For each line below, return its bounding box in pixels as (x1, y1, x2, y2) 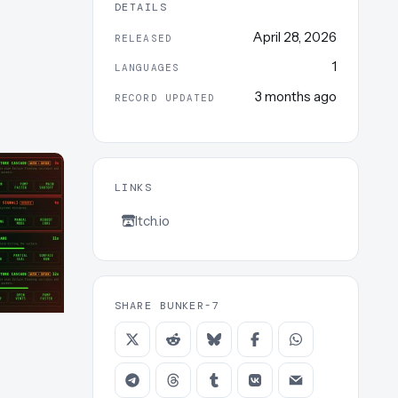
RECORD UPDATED (115, 91, 216, 104)
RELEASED (115, 31, 172, 44)
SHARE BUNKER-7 (115, 298, 220, 313)
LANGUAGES (115, 61, 179, 75)
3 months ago (255, 87, 337, 105)
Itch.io (135, 211, 170, 229)
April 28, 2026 (252, 28, 337, 45)
